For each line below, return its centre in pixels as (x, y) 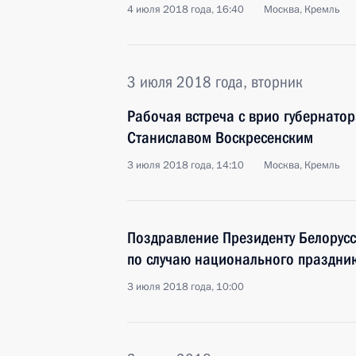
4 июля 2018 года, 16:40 (186, 10)
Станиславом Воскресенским (220, 137)
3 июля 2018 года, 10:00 (186, 287)
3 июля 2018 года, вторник (215, 82)
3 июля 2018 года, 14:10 (186, 165)
